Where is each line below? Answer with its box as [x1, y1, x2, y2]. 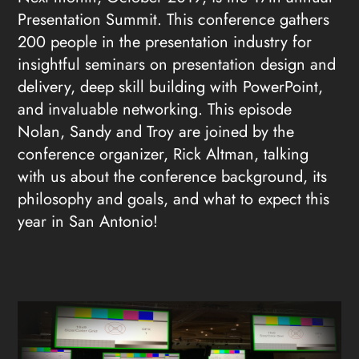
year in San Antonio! [18, 210, 159, 234]
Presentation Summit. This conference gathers [18, 8, 330, 32]
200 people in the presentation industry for [18, 30, 313, 54]
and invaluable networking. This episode [18, 98, 292, 122]
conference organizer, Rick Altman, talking [18, 143, 309, 167]
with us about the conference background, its [18, 165, 328, 189]
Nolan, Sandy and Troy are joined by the [18, 120, 295, 144]
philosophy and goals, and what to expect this [18, 188, 330, 212]
